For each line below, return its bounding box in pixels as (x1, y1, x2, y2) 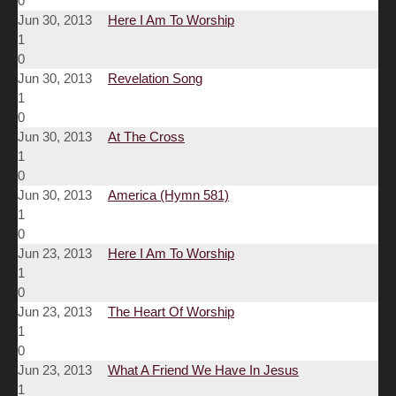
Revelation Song (108, 71, 202, 87)
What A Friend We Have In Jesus (108, 362, 299, 378)
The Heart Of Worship (108, 304, 234, 320)
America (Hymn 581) (108, 187, 229, 203)
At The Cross (108, 129, 185, 145)
